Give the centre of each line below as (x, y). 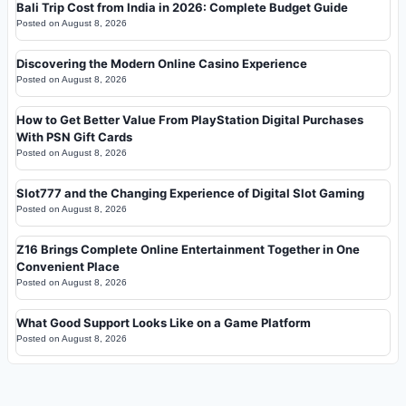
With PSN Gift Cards (74, 137)
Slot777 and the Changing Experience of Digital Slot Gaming (190, 193)
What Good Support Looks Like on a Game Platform (164, 323)
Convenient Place (68, 267)
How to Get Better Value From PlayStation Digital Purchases (190, 120)
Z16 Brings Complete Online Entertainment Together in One (188, 250)
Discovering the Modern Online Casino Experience (162, 64)
